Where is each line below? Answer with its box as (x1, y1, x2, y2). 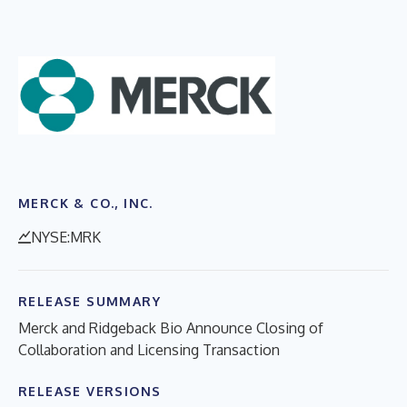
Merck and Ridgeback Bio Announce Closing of (18, 318, 323, 337)
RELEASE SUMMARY (18, 293, 161, 309)
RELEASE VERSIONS (18, 382, 162, 399)
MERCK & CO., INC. (18, 194, 154, 211)
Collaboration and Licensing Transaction (18, 340, 280, 359)
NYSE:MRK (31, 227, 101, 246)
